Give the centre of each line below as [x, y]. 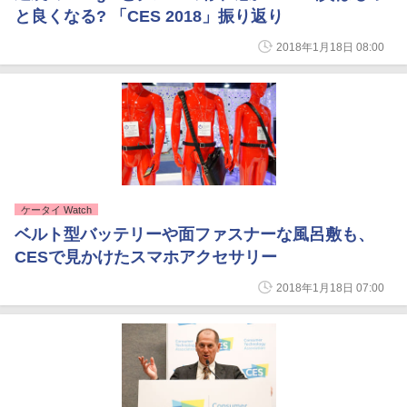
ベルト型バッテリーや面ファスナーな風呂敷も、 [194, 234]
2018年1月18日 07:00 [330, 288]
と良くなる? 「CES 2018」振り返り [149, 16]
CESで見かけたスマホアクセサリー [146, 257]
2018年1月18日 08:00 [330, 47]
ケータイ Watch [56, 210]
